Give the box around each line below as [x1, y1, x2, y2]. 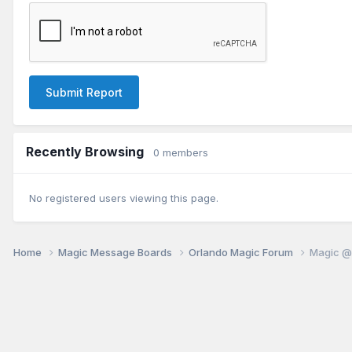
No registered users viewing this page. [29, 192, 218, 205]
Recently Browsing [26, 143, 153, 159]
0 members [153, 145, 208, 159]
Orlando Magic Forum [189, 246, 295, 259]
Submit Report [46, 85, 123, 99]
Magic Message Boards [58, 246, 174, 259]
